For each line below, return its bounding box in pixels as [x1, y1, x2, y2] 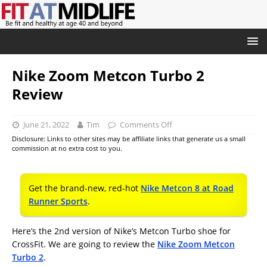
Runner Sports [29, 195, 88, 207]
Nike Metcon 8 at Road [141, 182, 234, 194]
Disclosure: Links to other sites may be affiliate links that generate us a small [12, 134, 246, 143]
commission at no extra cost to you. [12, 144, 122, 153]
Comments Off [119, 119, 172, 130]
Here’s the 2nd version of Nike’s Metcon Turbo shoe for [12, 225, 231, 237]
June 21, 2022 [23, 119, 69, 130]
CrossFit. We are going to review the [12, 238, 157, 250]
